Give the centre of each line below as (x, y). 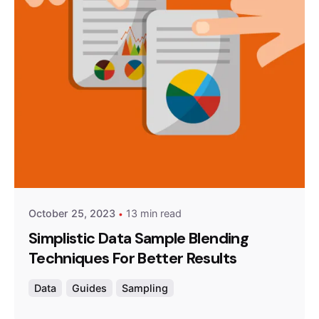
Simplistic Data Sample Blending (138, 238)
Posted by (97, 153)
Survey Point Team (121, 167)
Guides (89, 288)
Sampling (145, 288)
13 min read (154, 214)
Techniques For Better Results (133, 258)
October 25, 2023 (72, 214)
